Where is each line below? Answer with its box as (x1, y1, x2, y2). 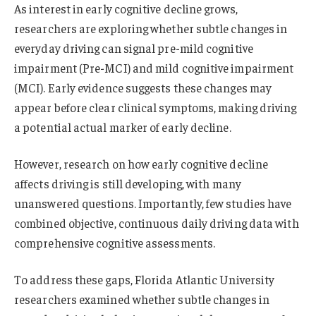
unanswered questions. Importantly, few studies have (14, 195, 292, 212)
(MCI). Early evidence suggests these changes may (14, 80, 272, 96)
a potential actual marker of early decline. (14, 119, 231, 135)
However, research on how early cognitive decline (14, 156, 269, 172)
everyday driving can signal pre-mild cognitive (14, 40, 253, 56)
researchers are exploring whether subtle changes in (14, 20, 288, 37)
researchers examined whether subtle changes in (14, 291, 269, 308)
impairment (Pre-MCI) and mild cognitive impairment (14, 60, 294, 76)
